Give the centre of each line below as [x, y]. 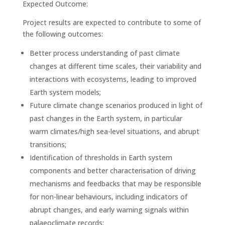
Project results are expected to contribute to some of [111, 22]
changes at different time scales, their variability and [115, 66]
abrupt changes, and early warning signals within [109, 210]
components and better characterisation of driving [113, 171]
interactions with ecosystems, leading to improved [113, 79]
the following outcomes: [63, 34]
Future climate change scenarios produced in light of [116, 105]
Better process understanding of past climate [104, 53]
